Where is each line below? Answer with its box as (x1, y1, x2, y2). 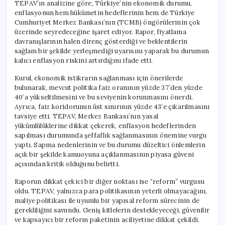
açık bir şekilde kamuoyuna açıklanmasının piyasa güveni (15, 150, 194, 159)
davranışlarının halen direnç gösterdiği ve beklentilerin (15, 37, 188, 46)
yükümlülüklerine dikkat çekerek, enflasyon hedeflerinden (15, 121, 196, 130)
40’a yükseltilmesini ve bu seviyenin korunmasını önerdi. (15, 92, 193, 101)
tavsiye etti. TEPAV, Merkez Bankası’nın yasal (15, 111, 158, 121)
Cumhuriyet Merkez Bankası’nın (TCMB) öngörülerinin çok (15, 18, 200, 27)
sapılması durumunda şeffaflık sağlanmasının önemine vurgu (15, 131, 207, 140)
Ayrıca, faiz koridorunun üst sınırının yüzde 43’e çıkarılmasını (15, 102, 210, 111)
